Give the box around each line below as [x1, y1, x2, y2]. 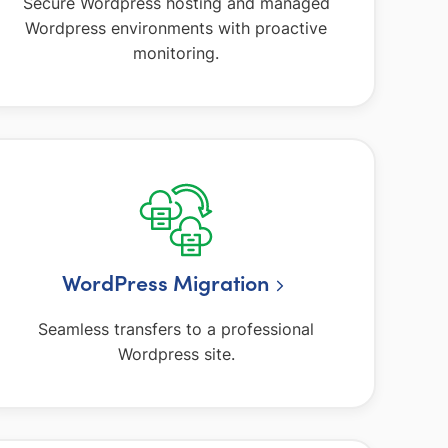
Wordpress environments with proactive [25, 18, 327, 39]
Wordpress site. [117, 343, 235, 364]
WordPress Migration [61, 267, 269, 298]
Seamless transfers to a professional [38, 318, 314, 339]
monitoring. [133, 43, 219, 64]
